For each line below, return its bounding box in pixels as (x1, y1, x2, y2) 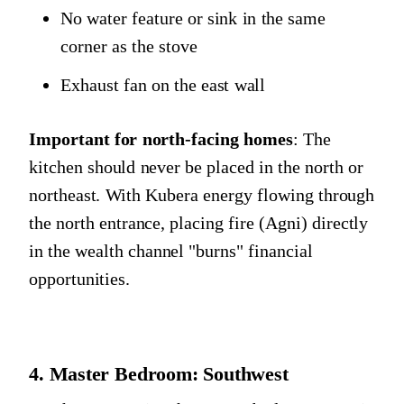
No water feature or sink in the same (60, 8, 326, 29)
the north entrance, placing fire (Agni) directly (29, 213, 369, 234)
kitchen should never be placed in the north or (29, 157, 363, 178)
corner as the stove (60, 36, 197, 57)
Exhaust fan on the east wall (60, 75, 266, 96)
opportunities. (29, 269, 131, 289)
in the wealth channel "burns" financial (29, 241, 313, 262)
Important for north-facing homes (29, 129, 293, 150)
